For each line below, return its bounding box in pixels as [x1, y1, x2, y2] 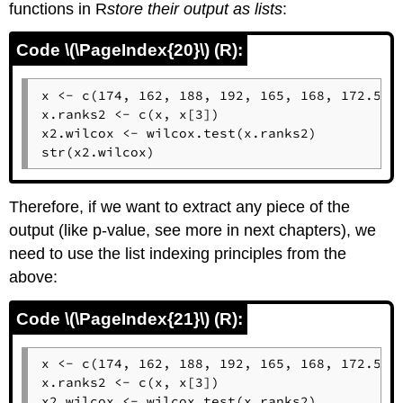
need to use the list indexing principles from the [9, 245, 347, 264]
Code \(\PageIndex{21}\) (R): [16, 309, 244, 328]
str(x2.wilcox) [40, 143, 155, 160]
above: [9, 268, 58, 287]
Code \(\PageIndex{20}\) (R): [16, 40, 244, 60]
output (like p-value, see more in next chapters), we [9, 221, 377, 240]
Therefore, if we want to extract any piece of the [9, 198, 351, 217]
